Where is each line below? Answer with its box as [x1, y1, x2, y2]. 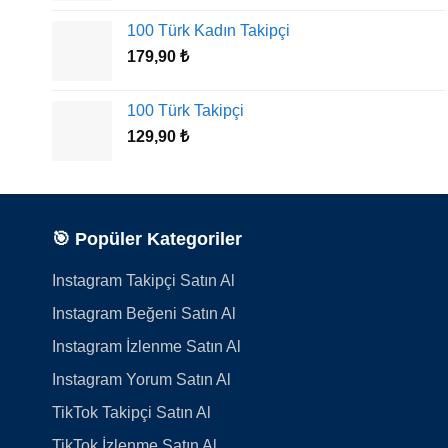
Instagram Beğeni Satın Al [52, 305, 236, 323]
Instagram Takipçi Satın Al [52, 272, 235, 290]
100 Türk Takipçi [127, 102, 244, 120]
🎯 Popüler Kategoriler [52, 229, 242, 250]
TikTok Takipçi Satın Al [52, 404, 211, 422]
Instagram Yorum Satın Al [52, 371, 231, 389]
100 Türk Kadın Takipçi [127, 22, 290, 40]
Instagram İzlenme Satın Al [52, 338, 241, 356]
